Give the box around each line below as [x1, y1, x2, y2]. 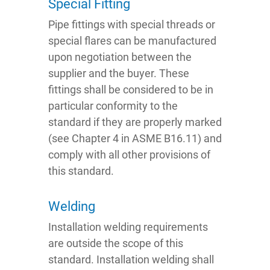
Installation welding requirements [48, 220, 208, 233]
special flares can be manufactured [48, 34, 216, 47]
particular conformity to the [48, 99, 178, 112]
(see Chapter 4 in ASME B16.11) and [48, 131, 222, 145]
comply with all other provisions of [48, 148, 210, 161]
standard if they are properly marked [48, 115, 222, 128]
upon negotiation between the [48, 50, 192, 63]
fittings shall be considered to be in [48, 83, 213, 96]
